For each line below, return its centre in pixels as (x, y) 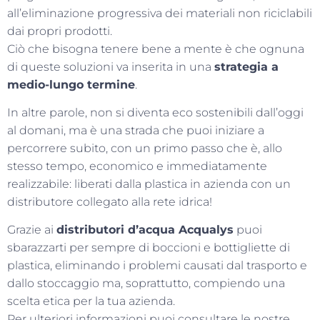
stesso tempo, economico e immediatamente (137, 166)
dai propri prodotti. (60, 31)
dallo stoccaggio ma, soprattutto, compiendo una (146, 284)
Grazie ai (32, 230)
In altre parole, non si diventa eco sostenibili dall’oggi (155, 113)
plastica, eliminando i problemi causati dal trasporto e (157, 266)
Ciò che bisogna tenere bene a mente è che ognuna (156, 49)
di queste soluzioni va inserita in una (111, 66)
